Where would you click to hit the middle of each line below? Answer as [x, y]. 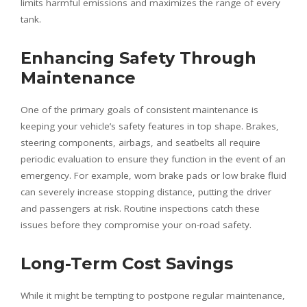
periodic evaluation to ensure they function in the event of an [153, 159]
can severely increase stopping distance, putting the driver [146, 192]
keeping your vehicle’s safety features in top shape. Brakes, [150, 126]
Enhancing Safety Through [138, 58]
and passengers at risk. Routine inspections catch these [140, 208]
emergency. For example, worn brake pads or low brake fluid [153, 175]
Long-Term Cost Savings [127, 263]
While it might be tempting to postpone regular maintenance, [153, 295]
